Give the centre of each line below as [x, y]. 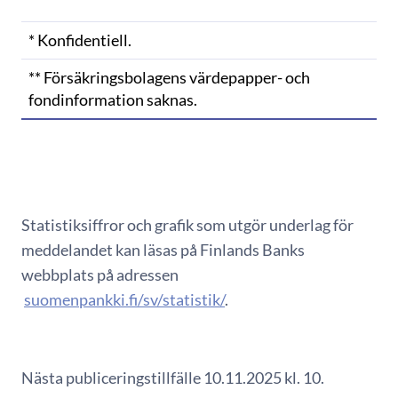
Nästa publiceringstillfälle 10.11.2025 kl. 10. [173, 377]
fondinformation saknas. [113, 99]
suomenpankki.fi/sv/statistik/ [124, 299]
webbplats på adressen [100, 274]
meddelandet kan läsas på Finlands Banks [163, 249]
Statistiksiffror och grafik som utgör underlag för [187, 224]
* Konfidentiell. [80, 40]
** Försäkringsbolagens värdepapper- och [169, 77]
